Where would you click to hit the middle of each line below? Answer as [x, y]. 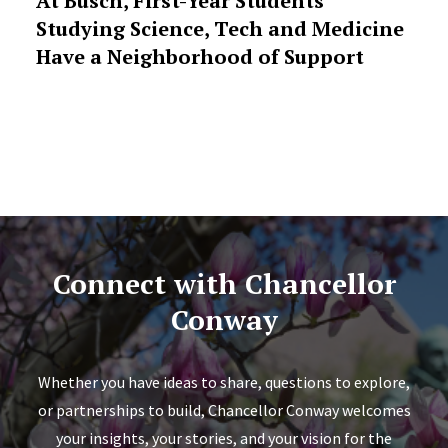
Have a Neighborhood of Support [199, 56]
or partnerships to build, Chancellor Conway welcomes [224, 409]
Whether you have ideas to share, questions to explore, [224, 381]
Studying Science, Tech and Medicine [219, 28]
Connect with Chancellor [224, 283]
